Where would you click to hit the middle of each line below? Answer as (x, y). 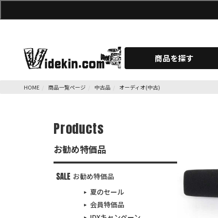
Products (79, 128)
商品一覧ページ (67, 87)
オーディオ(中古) (140, 87)
